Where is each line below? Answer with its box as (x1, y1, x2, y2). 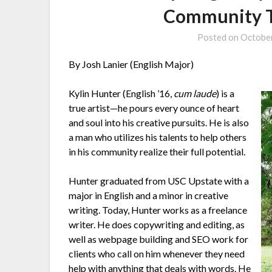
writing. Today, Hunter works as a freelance (69, 203, 248, 216)
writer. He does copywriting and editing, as (69, 218, 245, 230)
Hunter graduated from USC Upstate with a (69, 174, 250, 186)
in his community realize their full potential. (69, 145, 248, 157)
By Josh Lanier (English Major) (69, 58, 194, 70)
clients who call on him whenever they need (69, 247, 245, 259)
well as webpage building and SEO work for (69, 233, 249, 245)
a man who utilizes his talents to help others (69, 131, 247, 143)
